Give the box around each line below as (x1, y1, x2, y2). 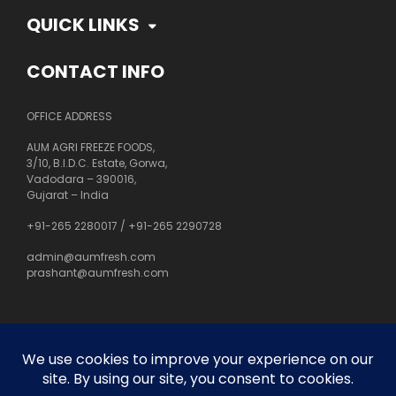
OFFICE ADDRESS (27, 108, 112, 124)
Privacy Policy (27, 369, 100, 385)
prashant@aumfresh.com (27, 264, 169, 280)
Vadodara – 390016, (27, 171, 136, 187)
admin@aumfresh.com (27, 248, 156, 264)
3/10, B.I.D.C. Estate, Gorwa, (27, 155, 167, 171)
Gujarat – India (27, 187, 109, 202)
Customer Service (27, 350, 123, 366)
